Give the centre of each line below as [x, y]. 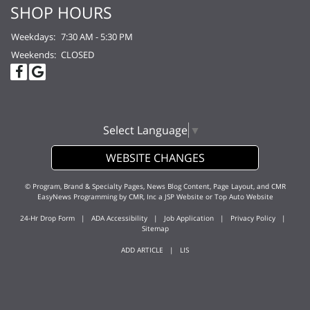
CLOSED [77, 55]
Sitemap [155, 229]
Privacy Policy [253, 218]
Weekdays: [33, 37]
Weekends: [34, 55]
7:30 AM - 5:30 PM [97, 37]
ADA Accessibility [119, 218]
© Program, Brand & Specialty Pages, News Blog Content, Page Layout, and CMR [155, 186]
